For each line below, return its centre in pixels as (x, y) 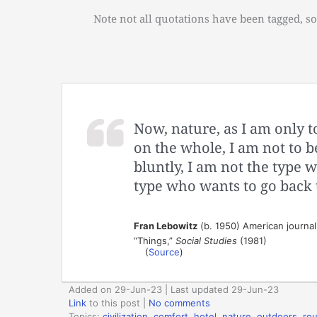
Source (164, 252)
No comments (179, 302)
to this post (113, 302)
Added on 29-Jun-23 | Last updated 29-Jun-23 (174, 289)
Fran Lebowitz (165, 225)
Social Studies (206, 240)
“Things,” (154, 240)
